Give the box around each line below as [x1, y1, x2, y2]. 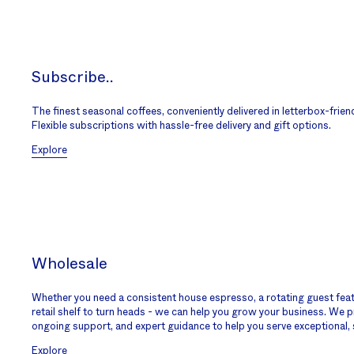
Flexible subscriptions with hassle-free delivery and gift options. [32, 121, 331, 131]
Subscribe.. [32, 70, 114, 85]
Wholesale [32, 256, 107, 272]
